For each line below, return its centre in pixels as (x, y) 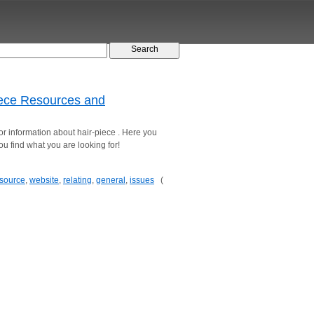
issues (142, 180)
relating (77, 180)
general (111, 180)
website (44, 180)
